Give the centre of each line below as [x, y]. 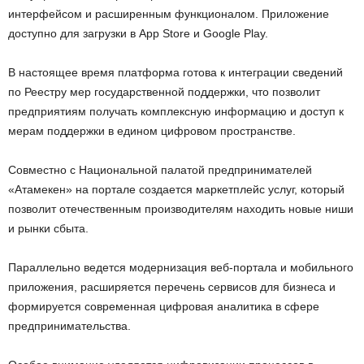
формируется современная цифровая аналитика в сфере [164, 306]
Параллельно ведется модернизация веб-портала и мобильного [181, 267]
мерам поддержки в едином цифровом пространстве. [152, 130]
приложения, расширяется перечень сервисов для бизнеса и [172, 286]
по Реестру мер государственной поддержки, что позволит [164, 91]
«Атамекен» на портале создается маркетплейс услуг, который [176, 189]
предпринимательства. [69, 325]
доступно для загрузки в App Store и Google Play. [138, 33]
